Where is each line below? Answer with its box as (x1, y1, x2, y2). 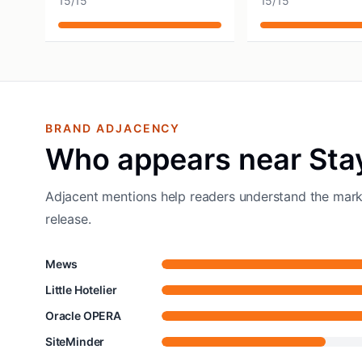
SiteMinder (45, 335, 105, 348)
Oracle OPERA (45, 309, 121, 322)
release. (45, 211, 91, 227)
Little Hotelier (45, 283, 117, 297)
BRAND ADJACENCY (45, 121, 181, 135)
